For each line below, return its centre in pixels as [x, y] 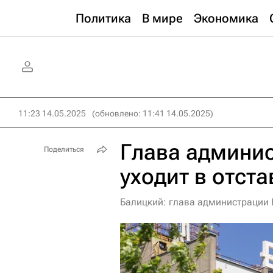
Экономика [226, 18]
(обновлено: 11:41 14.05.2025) [153, 113]
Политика [103, 18]
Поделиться [64, 149]
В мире [162, 18]
